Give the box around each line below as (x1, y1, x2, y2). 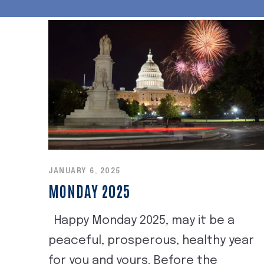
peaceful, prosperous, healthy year (48, 234, 254, 247)
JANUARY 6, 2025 (48, 167, 121, 175)
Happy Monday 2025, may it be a (48, 214, 235, 227)
